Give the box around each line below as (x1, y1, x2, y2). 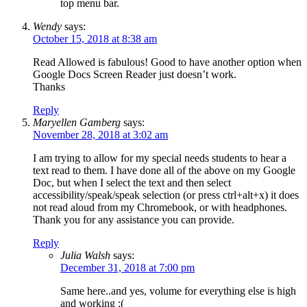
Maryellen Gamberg (33, 116, 121, 128)
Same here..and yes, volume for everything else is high (60, 284, 296, 297)
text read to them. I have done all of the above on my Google (33, 164, 295, 176)
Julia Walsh (60, 249, 110, 261)
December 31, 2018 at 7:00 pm (60, 261, 195, 273)
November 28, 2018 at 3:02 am (33, 128, 168, 140)
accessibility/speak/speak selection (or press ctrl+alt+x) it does (33, 188, 299, 201)
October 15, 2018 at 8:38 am (33, 32, 157, 45)
